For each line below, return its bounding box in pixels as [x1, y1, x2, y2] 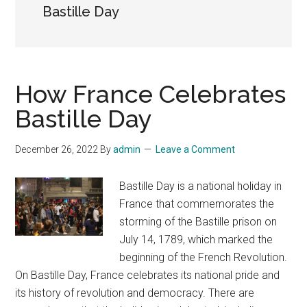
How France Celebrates [15, 79, 286, 108]
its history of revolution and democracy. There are [15, 286, 255, 299]
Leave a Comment [156, 144, 236, 155]
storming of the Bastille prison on [119, 215, 278, 228]
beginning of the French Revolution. [119, 251, 288, 264]
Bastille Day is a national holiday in [119, 180, 282, 193]
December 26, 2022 [15, 144, 99, 155]
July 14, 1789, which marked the [119, 233, 273, 246]
